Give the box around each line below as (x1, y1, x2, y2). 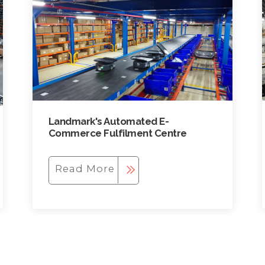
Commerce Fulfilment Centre (48, 127, 187, 140)
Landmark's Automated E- (48, 115, 169, 128)
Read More (55, 163, 115, 175)
